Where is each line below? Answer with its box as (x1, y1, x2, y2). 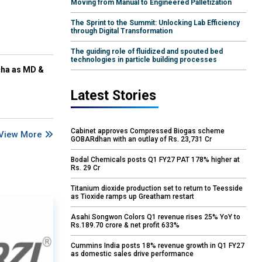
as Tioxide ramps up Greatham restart (71, 192, 194, 201)
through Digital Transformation (71, 27, 173, 36)
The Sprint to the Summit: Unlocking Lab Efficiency (71, 19, 240, 27)
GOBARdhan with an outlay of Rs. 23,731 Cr (71, 135, 212, 144)
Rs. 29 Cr (71, 164, 100, 173)
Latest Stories (71, 88, 156, 104)
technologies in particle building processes (71, 56, 217, 64)
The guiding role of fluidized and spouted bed (71, 47, 223, 56)
